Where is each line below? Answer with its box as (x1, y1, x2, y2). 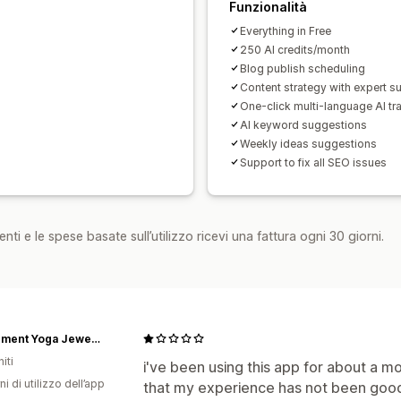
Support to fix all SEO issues (240, 155, 387, 169)
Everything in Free (240, 23, 331, 38)
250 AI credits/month (240, 42, 350, 56)
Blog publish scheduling (240, 61, 365, 75)
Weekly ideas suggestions (240, 136, 377, 150)
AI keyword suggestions (240, 117, 367, 132)
